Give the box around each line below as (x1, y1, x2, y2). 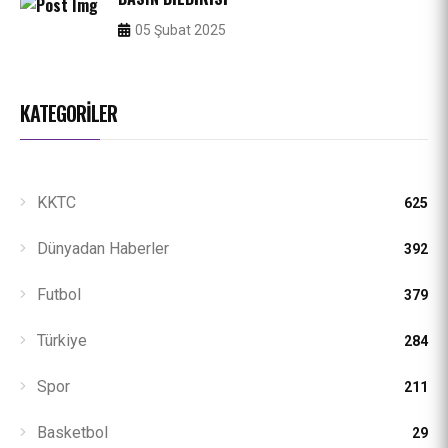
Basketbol (33, 423, 108, 443)
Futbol (33, 285, 81, 305)
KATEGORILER (20, 98, 117, 129)
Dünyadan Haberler (33, 239, 169, 259)
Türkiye (33, 331, 87, 351)
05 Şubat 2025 (132, 22, 226, 39)
